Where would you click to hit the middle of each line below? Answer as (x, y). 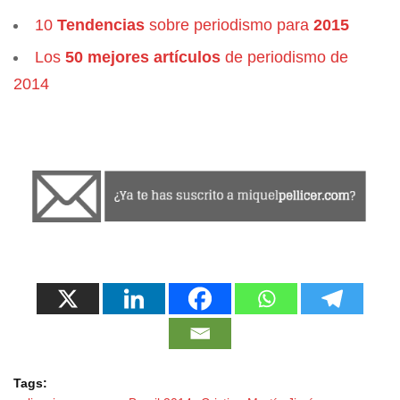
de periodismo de (284, 57)
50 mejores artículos (143, 57)
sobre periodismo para (229, 25)
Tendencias (101, 25)
